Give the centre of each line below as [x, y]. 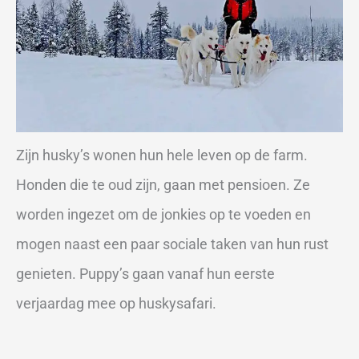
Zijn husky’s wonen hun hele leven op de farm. [162, 155]
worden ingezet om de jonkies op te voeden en [163, 215]
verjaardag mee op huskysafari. [116, 304]
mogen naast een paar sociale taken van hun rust [172, 244]
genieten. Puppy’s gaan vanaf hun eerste [145, 274]
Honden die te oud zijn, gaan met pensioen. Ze [163, 185]
